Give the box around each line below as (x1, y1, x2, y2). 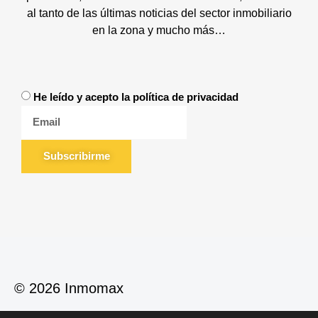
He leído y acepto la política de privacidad (33, 90, 238, 103)
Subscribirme (43, 150, 110, 163)
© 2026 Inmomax (14, 280, 124, 296)
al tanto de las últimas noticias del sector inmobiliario (26, 6, 292, 19)
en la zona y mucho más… (92, 23, 226, 36)
